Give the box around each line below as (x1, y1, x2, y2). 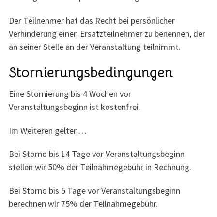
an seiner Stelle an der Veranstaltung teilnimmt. (9, 41, 181, 52)
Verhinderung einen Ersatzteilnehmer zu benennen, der (9, 28, 205, 39)
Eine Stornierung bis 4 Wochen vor (9, 88, 131, 99)
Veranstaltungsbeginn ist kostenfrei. (9, 101, 140, 112)
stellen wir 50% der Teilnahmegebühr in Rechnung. (9, 161, 191, 173)
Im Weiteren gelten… (9, 124, 87, 136)
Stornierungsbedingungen (9, 63, 173, 81)
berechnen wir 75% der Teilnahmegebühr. (9, 198, 158, 209)
